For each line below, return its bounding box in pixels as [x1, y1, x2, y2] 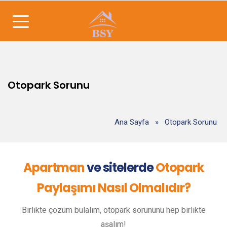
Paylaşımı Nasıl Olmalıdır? [36, 179, 191, 196]
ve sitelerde [87, 159, 154, 176]
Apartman [23, 159, 85, 176]
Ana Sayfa [115, 117, 149, 127]
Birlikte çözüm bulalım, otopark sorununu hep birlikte [21, 205, 206, 215]
